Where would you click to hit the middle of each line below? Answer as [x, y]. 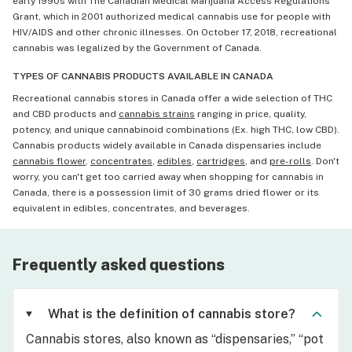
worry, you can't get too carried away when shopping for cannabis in [168, 176]
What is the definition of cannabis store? [171, 313]
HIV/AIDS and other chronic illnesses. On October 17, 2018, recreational [175, 32]
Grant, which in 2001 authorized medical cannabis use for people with [172, 16]
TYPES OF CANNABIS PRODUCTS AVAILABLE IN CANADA [143, 76]
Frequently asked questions [119, 264]
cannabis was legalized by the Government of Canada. [137, 48]
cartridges [221, 161]
